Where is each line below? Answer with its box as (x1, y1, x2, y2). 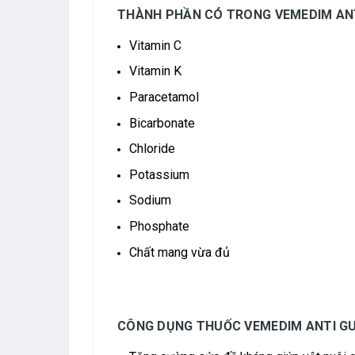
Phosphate (129, 218, 193, 234)
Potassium (129, 166, 196, 182)
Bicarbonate (129, 115, 198, 131)
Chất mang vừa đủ (129, 244, 230, 260)
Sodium (129, 193, 177, 208)
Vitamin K (129, 63, 185, 79)
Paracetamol (129, 89, 202, 105)
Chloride (129, 141, 178, 157)
